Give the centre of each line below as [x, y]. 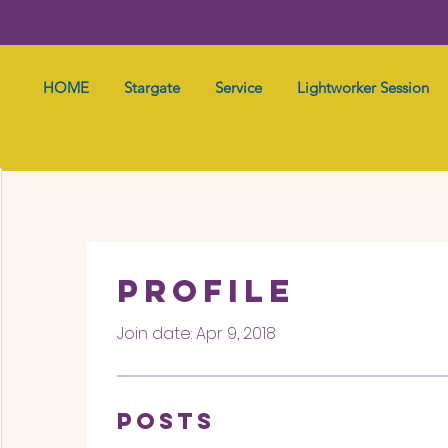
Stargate [152, 88]
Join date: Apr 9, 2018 [196, 334]
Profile [206, 291]
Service [238, 88]
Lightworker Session [363, 88]
